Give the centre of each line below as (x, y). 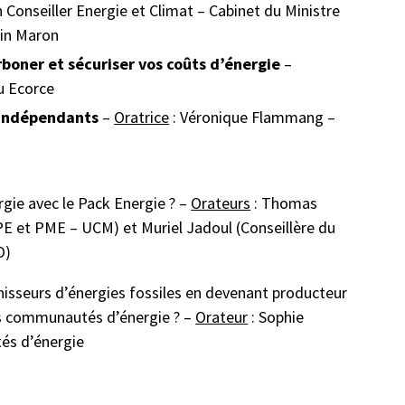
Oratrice (142, 117)
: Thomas (284, 202)
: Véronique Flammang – (253, 117)
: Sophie (276, 316)
